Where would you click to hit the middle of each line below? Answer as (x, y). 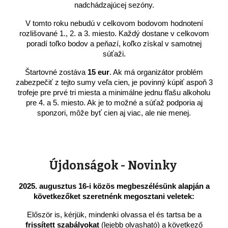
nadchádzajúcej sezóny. (114, 5)
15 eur (98, 72)
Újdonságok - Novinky (114, 166)
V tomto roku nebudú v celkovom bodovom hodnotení (114, 23)
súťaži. (114, 54)
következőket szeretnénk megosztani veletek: (114, 196)
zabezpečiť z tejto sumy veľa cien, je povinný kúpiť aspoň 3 (114, 82)
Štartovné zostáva (56, 72)
